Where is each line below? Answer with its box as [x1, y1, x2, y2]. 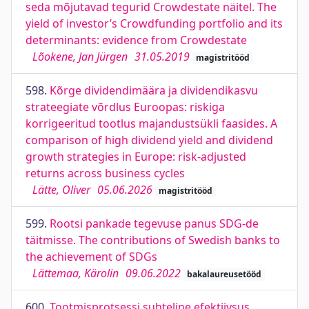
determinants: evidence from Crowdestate [26, 32, 247, 48]
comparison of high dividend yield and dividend [26, 132, 273, 148]
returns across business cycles [26, 166, 185, 181]
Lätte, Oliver [32, 182, 90, 197]
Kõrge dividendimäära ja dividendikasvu [50, 83, 258, 98]
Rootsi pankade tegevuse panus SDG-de [50, 216, 259, 231]
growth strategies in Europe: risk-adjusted [26, 149, 246, 164]
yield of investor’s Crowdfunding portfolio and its [26, 16, 283, 31]
